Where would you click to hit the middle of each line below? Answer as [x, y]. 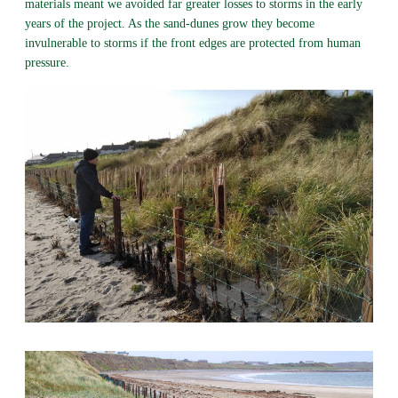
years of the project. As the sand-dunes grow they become [169, 24]
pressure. [47, 63]
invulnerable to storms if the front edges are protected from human [192, 44]
